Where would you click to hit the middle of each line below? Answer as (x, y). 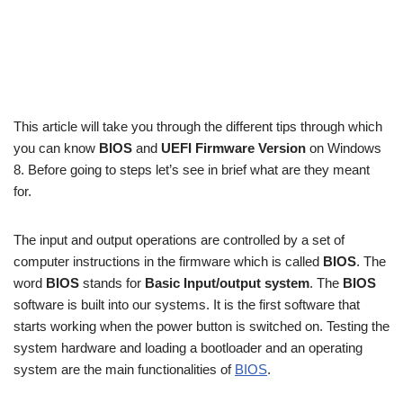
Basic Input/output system (227, 283)
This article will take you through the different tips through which (198, 126)
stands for (112, 283)
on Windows (344, 148)
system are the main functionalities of (124, 369)
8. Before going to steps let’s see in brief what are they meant (192, 170)
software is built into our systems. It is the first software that (187, 304)
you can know (56, 148)
